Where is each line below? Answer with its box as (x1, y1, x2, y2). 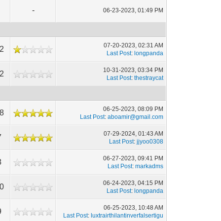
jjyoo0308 (137, 138, 164, 145)
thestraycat (134, 74, 164, 81)
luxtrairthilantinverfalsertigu (91, 212, 164, 219)
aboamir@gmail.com (108, 113, 164, 120)
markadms (135, 163, 164, 170)
